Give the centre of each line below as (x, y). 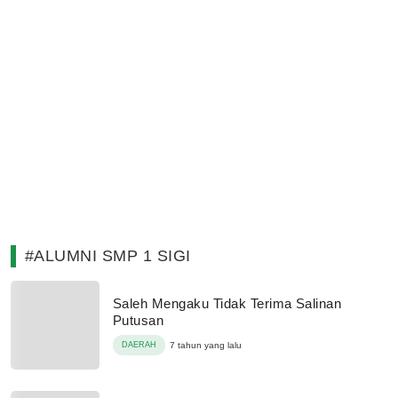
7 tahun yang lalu (206, 345)
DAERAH (139, 345)
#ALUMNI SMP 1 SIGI (108, 256)
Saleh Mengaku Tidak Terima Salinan (227, 303)
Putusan (139, 320)
